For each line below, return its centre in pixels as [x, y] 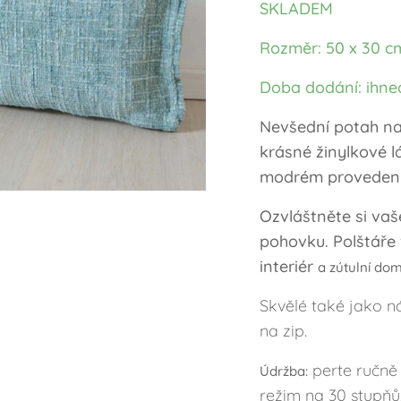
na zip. [286, 331]
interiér [289, 266]
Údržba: [284, 371]
